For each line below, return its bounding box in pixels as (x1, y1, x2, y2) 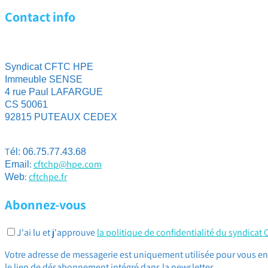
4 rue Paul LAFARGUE (5, 87, 103, 98)
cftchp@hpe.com (33, 158, 102, 171)
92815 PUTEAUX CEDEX (5, 112, 117, 123)
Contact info (5, 8, 75, 26)
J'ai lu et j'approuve (17, 226, 97, 239)
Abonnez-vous (5, 196, 86, 214)
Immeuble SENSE (5, 74, 83, 85)
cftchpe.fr (29, 170, 67, 184)
